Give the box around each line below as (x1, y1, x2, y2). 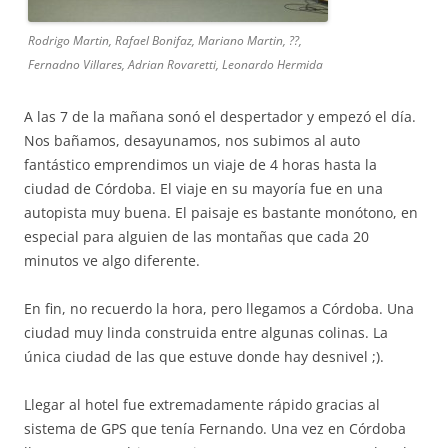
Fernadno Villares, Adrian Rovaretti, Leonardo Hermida (28, 56, 323, 73)
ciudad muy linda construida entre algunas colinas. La (24, 323, 388, 342)
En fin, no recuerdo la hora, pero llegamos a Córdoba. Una (24, 299, 414, 318)
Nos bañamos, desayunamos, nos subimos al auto (24, 131, 360, 150)
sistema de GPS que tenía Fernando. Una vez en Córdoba (24, 419, 406, 438)
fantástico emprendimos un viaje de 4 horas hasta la (24, 155, 377, 174)
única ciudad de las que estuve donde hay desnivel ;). (24, 347, 384, 366)
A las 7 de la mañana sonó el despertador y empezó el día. (24, 107, 416, 126)
